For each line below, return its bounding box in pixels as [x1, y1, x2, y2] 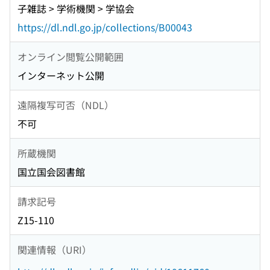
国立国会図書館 [17, 165, 85, 180]
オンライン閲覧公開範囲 [17, 49, 124, 64]
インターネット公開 [17, 68, 104, 83]
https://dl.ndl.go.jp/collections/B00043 [17, 20, 192, 35]
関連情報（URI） [17, 242, 92, 257]
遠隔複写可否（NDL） [17, 97, 114, 112]
